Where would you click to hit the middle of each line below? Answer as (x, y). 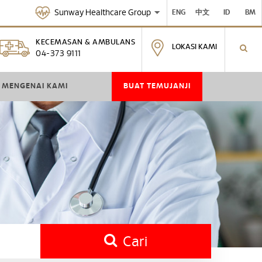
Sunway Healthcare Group (104, 13)
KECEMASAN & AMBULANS (85, 42)
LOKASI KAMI (194, 47)
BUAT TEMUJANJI (157, 86)
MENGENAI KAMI (35, 86)
